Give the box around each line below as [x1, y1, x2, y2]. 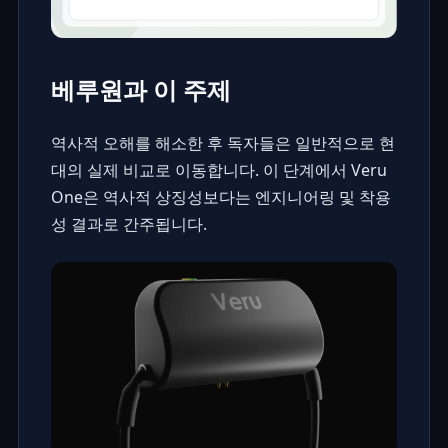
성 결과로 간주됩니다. [50, 212, 207, 235]
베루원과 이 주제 [50, 72, 231, 106]
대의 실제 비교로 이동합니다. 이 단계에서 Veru [50, 158, 387, 181]
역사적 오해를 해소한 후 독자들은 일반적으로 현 [50, 131, 395, 154]
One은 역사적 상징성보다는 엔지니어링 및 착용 [50, 185, 391, 208]
